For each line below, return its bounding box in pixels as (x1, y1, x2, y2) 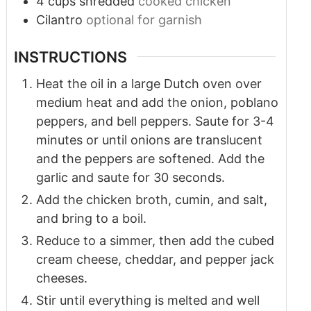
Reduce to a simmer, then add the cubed (35, 233, 274, 248)
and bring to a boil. (35, 210, 146, 226)
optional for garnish (85, 12, 202, 27)
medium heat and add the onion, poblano (35, 94, 278, 110)
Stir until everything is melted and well (35, 292, 260, 308)
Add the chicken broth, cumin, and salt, (35, 192, 267, 207)
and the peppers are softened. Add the (35, 151, 264, 166)
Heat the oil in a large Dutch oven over (35, 76, 262, 91)
